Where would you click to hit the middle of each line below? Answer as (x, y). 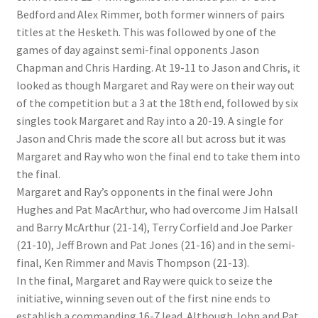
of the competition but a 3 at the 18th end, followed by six (157, 103)
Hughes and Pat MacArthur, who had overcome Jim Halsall (157, 209)
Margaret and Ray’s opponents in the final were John (144, 191)
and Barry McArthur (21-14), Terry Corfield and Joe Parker (154, 227)
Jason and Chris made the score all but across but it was (151, 138)
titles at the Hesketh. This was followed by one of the (146, 32)
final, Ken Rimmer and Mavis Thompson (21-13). (132, 262)
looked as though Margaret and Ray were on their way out (155, 85)
